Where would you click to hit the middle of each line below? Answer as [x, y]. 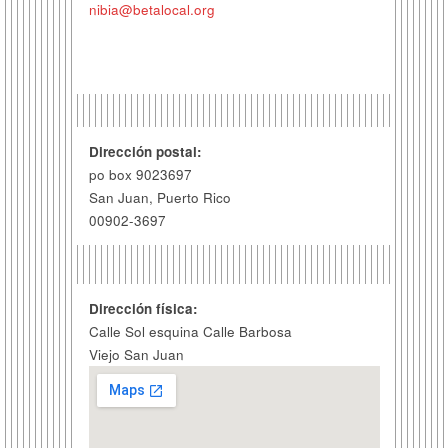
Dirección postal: [145, 152]
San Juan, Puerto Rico [159, 198]
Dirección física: [143, 309]
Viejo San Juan [136, 355]
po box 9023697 [140, 175]
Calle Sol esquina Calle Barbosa [190, 332]
